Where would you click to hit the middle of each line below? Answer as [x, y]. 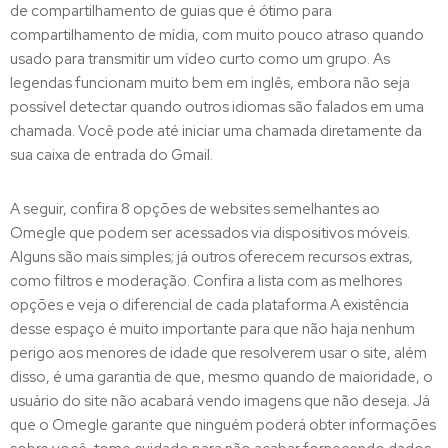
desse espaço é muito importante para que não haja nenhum [212, 329]
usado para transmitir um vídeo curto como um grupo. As [200, 59]
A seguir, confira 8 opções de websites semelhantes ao [195, 209]
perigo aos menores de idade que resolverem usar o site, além [218, 353]
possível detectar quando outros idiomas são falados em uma [217, 107]
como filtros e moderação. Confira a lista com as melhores [206, 281]
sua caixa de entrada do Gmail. [111, 155]
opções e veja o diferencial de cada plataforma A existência [209, 305]
